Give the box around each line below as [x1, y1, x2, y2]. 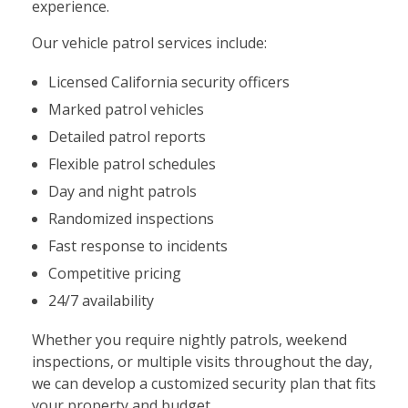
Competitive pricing [47, 263, 181, 284]
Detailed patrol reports [47, 127, 206, 148]
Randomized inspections [47, 209, 214, 229]
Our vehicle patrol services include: [32, 33, 267, 54]
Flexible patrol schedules [47, 154, 216, 175]
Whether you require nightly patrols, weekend [32, 330, 347, 351]
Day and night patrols [47, 181, 197, 202]
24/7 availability [47, 291, 154, 311]
